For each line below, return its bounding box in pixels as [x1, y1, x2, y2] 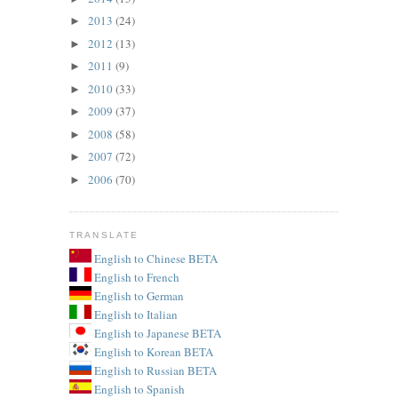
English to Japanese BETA [92, 324, 222, 341]
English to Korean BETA [92, 343, 214, 360]
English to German [92, 287, 185, 304]
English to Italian [92, 306, 179, 322]
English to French [92, 268, 180, 285]
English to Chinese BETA [92, 250, 219, 267]
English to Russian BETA [92, 362, 218, 378]
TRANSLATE [69, 230, 139, 241]
